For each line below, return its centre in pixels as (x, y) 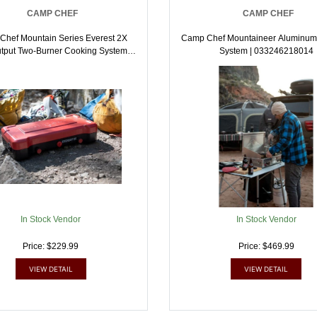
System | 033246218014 (266, 51)
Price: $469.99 (266, 246)
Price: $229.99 (51, 246)
